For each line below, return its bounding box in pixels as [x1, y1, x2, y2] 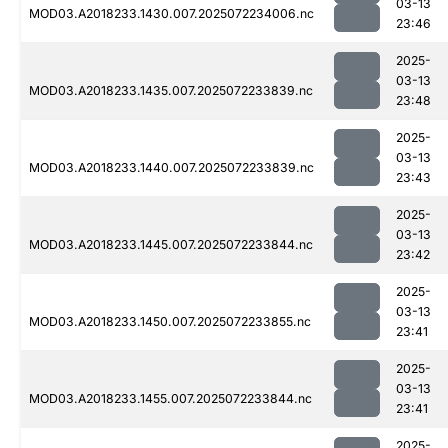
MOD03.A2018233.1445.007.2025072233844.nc [29, 237, 313, 253]
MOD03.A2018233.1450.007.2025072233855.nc [29, 314, 311, 330]
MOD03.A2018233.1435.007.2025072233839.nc [29, 83, 313, 99]
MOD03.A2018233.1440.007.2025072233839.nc [29, 160, 314, 176]
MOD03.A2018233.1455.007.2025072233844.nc [29, 391, 312, 407]
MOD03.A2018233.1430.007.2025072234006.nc [29, 6, 314, 22]
